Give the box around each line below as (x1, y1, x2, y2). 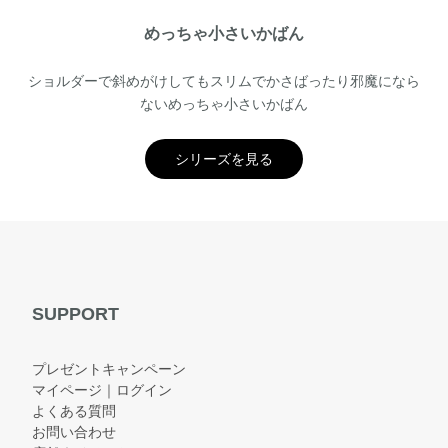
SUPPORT (32, 303, 119, 324)
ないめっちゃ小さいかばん (140, 95, 308, 112)
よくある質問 (32, 402, 116, 419)
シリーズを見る (175, 150, 273, 167)
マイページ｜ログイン (32, 381, 172, 398)
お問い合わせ (32, 423, 116, 440)
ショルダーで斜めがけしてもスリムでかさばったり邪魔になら (28, 72, 420, 89)
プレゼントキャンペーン (32, 360, 186, 377)
